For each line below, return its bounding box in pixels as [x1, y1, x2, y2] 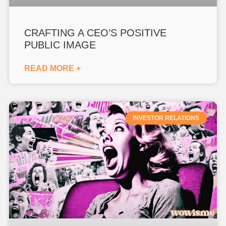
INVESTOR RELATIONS [133, 114, 200, 122]
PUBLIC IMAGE [24, 39, 96, 50]
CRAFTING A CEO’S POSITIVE [24, 27, 167, 38]
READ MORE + [24, 64, 81, 73]
